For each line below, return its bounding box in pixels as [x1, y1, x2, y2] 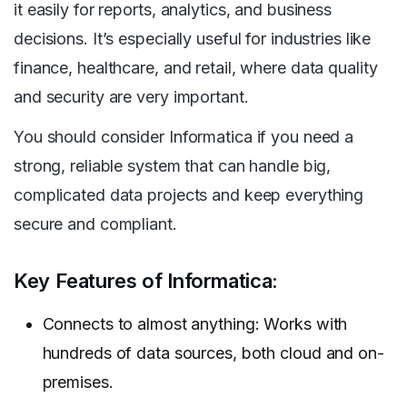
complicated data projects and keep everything [14, 185, 364, 205]
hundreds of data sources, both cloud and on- [42, 343, 384, 363]
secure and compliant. [14, 214, 177, 234]
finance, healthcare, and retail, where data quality [14, 58, 378, 78]
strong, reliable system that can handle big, [14, 156, 332, 176]
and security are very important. [14, 87, 249, 107]
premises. [42, 372, 114, 392]
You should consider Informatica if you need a [14, 127, 354, 147]
